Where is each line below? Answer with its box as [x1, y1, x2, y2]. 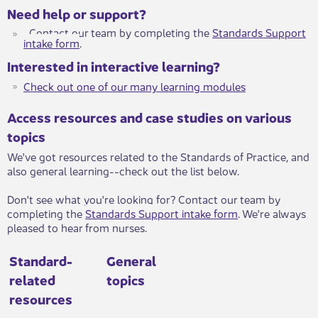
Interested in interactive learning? [7, 55, 220, 76]
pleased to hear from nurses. [7, 219, 150, 236]
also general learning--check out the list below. [7, 162, 239, 179]
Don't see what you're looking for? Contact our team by [7, 190, 280, 207]
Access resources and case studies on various [7, 106, 292, 127]
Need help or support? [7, 3, 146, 23]
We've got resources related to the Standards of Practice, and [7, 148, 309, 165]
